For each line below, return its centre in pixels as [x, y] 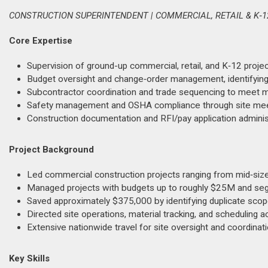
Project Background [51, 150]
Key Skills [29, 258]
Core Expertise [41, 41]
